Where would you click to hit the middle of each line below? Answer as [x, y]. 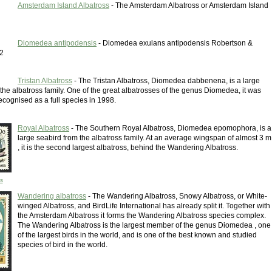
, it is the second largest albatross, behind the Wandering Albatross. [128, 148]
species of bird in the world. [63, 245]
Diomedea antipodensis [57, 43]
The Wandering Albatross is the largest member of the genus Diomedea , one [144, 225]
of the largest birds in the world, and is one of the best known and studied [137, 235]
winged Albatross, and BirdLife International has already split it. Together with [144, 206]
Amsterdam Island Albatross [63, 5]
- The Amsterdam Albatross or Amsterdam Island [189, 5]
